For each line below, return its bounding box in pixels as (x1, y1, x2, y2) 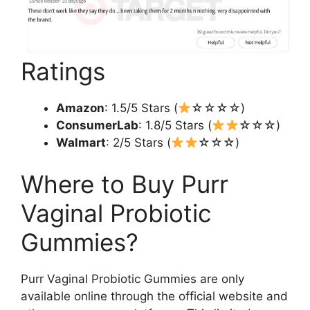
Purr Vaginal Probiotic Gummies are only (21, 271, 244, 286)
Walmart (56, 136, 106, 150)
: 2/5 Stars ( (106, 136, 171, 150)
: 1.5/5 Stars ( (104, 101, 178, 116)
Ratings (21, 57, 105, 86)
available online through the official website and (21, 289, 288, 303)
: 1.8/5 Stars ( (138, 118, 212, 133)
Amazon (56, 101, 104, 116)
